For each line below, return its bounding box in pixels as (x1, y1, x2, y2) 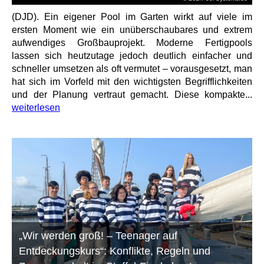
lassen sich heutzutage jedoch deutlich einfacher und (12, 50, 252, 61)
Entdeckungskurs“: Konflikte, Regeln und (19, 245, 211, 257)
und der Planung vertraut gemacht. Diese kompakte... (12, 89, 252, 100)
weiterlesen (12, 102, 60, 113)
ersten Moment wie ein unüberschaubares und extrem (12, 24, 252, 35)
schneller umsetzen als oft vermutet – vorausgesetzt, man (12, 63, 252, 74)
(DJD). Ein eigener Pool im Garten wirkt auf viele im (12, 11, 252, 22)
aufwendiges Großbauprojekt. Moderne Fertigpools (12, 37, 252, 48)
